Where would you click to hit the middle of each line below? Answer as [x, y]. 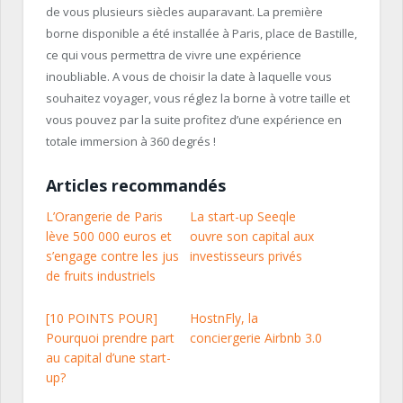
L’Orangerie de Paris [104, 217]
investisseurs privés [246, 256]
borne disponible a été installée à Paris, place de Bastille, [201, 34]
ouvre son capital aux [252, 237]
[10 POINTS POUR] [102, 318]
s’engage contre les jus [112, 256]
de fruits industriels [101, 276]
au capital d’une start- [108, 358]
